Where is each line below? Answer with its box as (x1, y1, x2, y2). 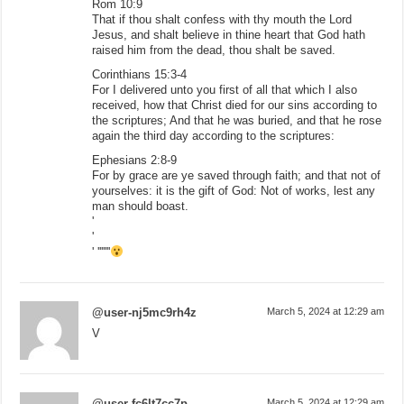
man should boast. (92, 198, 189, 213)
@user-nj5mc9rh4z (92, 305, 197, 319)
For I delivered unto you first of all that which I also (92, 82, 358, 96)
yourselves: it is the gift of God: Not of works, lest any (92, 183, 376, 197)
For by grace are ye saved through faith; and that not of (92, 168, 381, 182)
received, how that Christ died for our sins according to (92, 97, 378, 112)
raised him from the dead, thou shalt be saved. (92, 42, 336, 57)
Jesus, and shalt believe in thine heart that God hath (92, 27, 366, 41)
